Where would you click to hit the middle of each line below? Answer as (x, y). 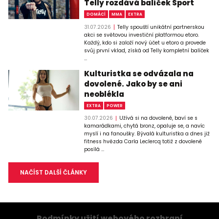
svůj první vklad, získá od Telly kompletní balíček (147, 50)
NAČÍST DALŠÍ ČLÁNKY (53, 173)
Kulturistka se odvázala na (139, 73)
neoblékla (104, 94)
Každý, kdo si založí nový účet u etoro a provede (145, 43)
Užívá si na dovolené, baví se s (158, 118)
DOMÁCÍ (96, 14)
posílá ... (94, 150)
